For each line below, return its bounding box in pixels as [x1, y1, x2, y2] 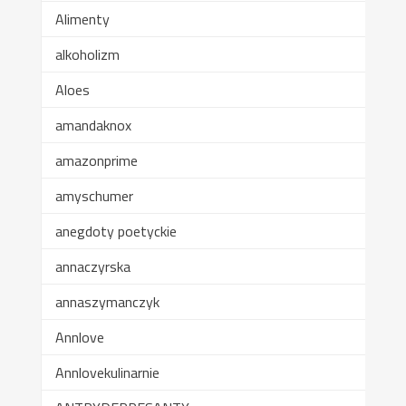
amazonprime [54, 149, 138, 171]
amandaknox [54, 113, 131, 136]
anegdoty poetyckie [54, 219, 177, 242]
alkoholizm [54, 43, 120, 65]
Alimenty [54, 7, 110, 30]
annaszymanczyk [54, 290, 159, 313]
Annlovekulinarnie [54, 361, 159, 383]
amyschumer [54, 184, 133, 207]
